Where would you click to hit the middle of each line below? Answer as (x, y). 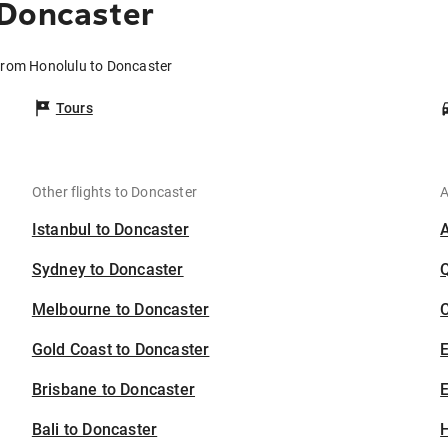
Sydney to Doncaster (107, 270)
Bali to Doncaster (94, 430)
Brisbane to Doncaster (113, 390)
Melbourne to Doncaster (120, 310)
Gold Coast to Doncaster (120, 350)
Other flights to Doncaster (114, 192)
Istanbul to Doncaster (110, 230)
